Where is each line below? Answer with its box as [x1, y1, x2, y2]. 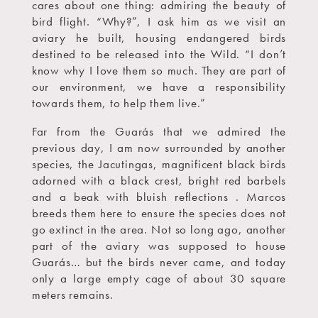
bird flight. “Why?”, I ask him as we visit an [31, 13, 287, 29]
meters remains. [31, 286, 114, 302]
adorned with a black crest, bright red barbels [31, 172, 287, 188]
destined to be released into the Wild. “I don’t [31, 45, 287, 62]
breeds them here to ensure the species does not [31, 204, 287, 221]
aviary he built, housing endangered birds [31, 29, 287, 45]
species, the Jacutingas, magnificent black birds [31, 155, 287, 172]
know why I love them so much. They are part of [31, 62, 287, 78]
